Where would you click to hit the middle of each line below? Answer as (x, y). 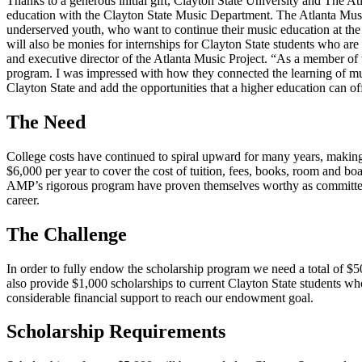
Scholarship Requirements (116, 332)
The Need (46, 122)
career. (23, 200)
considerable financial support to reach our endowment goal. (160, 297)
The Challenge (67, 234)
